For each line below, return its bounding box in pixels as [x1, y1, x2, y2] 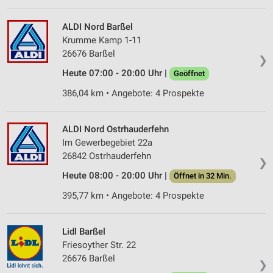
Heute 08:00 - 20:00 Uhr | [62, 170, 169, 182]
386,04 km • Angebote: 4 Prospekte [62, 88, 204, 99]
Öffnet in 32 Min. [174, 171, 232, 181]
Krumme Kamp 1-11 [62, 35, 141, 46]
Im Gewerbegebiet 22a [62, 137, 152, 149]
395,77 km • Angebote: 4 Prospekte [62, 190, 204, 202]
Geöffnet [174, 69, 205, 79]
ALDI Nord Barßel [62, 21, 133, 33]
